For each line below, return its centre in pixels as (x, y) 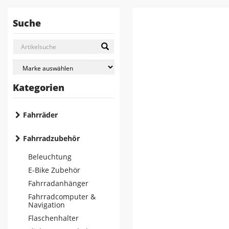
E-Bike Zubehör (54, 170)
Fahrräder (40, 115)
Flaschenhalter (53, 218)
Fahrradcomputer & (62, 197)
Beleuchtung (50, 157)
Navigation (47, 205)
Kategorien (39, 87)
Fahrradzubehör (51, 138)
